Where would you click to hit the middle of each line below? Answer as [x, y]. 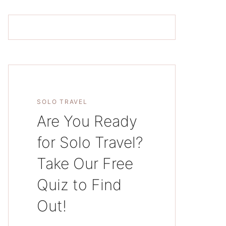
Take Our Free [85, 163]
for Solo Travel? [90, 142]
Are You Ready [87, 121]
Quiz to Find [79, 184]
